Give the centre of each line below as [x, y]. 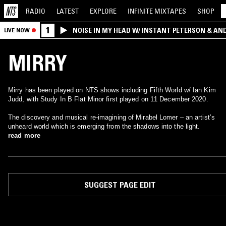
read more [24, 135]
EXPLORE [103, 11]
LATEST [68, 11]
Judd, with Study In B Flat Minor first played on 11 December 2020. [108, 99]
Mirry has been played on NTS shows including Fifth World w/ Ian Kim [112, 90]
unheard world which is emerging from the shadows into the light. [104, 126]
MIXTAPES [170, 11]
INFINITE [141, 11]
